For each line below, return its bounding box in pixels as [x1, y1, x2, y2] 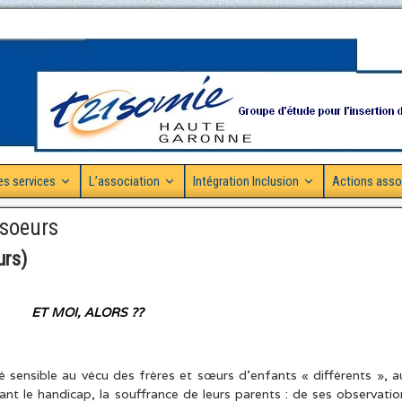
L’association [89, 173, 160, 189]
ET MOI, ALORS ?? [31, 304, 144, 320]
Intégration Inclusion [193, 173, 299, 189]
